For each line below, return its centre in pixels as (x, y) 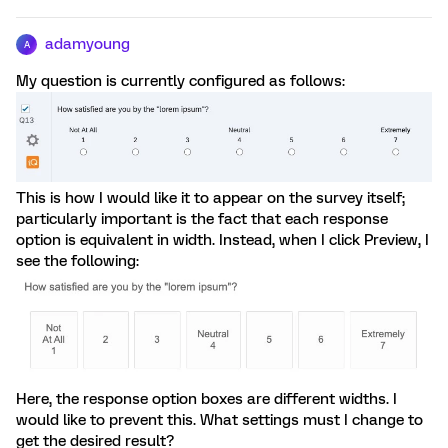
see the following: (77, 260)
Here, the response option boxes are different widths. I (206, 398)
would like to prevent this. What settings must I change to (219, 419)
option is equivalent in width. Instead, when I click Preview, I (222, 239)
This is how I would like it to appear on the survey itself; (210, 197)
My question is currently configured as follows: (180, 81)
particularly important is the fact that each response (202, 218)
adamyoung (87, 44)
